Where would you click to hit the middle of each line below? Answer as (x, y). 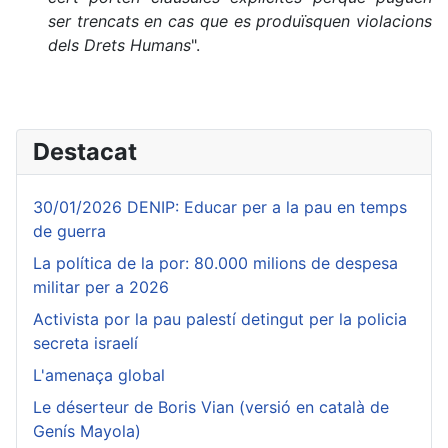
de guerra (69, 231)
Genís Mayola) (87, 431)
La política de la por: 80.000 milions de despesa (215, 263)
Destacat (85, 151)
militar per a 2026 (101, 287)
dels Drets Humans (119, 45)
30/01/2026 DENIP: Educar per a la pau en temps (220, 207)
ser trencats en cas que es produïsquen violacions (240, 21)
